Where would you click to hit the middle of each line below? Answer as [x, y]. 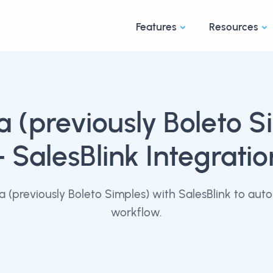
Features [156, 27]
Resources [234, 27]
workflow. [136, 212]
